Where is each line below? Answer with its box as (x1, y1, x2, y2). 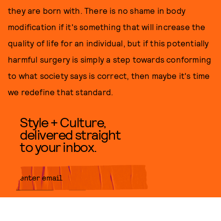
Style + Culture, (20, 113, 106, 130)
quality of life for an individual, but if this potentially (8, 38, 209, 48)
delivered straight (20, 126, 121, 143)
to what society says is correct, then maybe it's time (8, 71, 210, 80)
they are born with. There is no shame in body (8, 5, 186, 15)
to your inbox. (20, 138, 97, 155)
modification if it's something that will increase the (8, 22, 206, 32)
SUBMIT (115, 199, 148, 210)
